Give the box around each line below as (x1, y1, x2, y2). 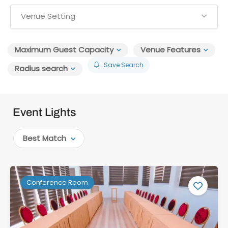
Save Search (104, 61, 144, 69)
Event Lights (13, 106, 76, 119)
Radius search (15, 63, 68, 74)
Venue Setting (21, 11, 75, 21)
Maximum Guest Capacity (15, 44, 113, 55)
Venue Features (140, 44, 201, 55)
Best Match (23, 133, 66, 144)
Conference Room (26, 178, 88, 187)
